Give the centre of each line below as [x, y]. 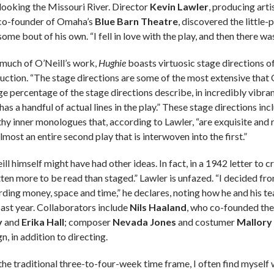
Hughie [113, 63]
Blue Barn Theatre [136, 21]
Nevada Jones [145, 222]
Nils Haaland [158, 207]
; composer [88, 222]
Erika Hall [43, 222]
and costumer [207, 222]
